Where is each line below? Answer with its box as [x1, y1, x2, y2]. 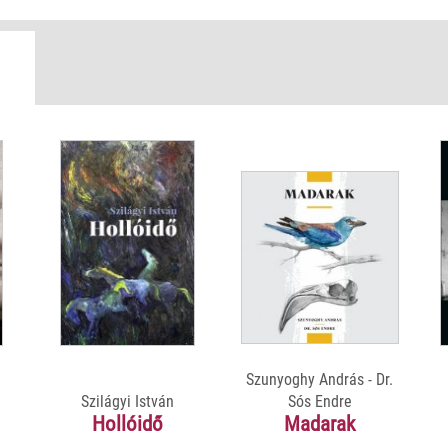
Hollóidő [92, 411, 164, 436]
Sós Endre [287, 391, 352, 411]
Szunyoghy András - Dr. [246, 369, 394, 389]
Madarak [284, 411, 356, 436]
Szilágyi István [81, 391, 175, 411]
